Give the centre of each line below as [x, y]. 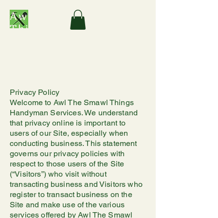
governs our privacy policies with [67, 154]
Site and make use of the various [67, 205]
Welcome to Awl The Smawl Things [72, 102]
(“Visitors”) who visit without [58, 174]
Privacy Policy [35, 92]
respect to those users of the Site [67, 164]
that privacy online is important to [68, 123]
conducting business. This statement [73, 143]
